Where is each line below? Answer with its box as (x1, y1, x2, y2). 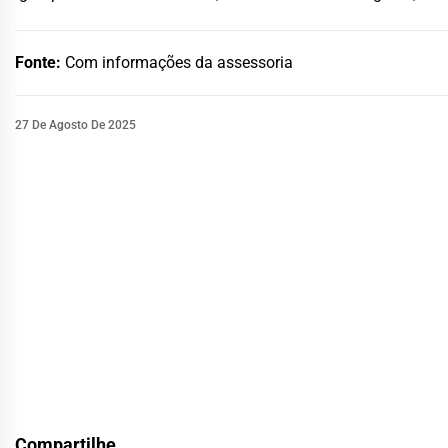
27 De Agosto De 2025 (15, 117, 136, 132)
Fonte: (15, 52, 65, 72)
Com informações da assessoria (65, 52, 293, 72)
